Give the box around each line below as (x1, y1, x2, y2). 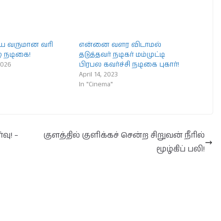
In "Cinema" (79, 79, 113, 89)
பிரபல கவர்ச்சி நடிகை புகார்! (79, 60, 180, 70)
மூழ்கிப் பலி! (156, 144, 205, 155)
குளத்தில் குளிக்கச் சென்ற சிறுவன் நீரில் (43, 130, 205, 141)
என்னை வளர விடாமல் (79, 40, 162, 50)
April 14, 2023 (79, 70, 118, 79)
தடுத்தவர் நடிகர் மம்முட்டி (79, 50, 166, 60)
